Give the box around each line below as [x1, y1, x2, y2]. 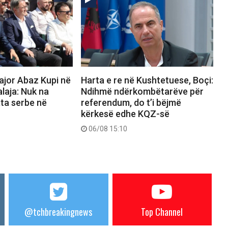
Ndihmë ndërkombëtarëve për [80, 86, 204, 97]
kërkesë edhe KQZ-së [80, 108, 169, 120]
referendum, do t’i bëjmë [80, 97, 181, 108]
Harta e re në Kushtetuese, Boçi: [80, 75, 213, 86]
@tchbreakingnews [24, 205, 93, 219]
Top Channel [141, 205, 183, 219]
